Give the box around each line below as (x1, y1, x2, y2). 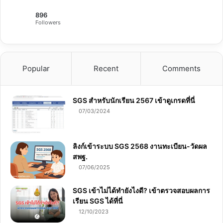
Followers (35, 18, 61, 26)
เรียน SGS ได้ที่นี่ (73, 196, 123, 205)
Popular (22, 63, 50, 73)
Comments (162, 63, 201, 73)
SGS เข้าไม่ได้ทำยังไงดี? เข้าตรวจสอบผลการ (73, 186, 210, 195)
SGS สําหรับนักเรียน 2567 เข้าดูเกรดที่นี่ (73, 96, 195, 105)
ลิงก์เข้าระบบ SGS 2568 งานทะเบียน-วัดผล (73, 141, 207, 150)
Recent (93, 63, 118, 73)
